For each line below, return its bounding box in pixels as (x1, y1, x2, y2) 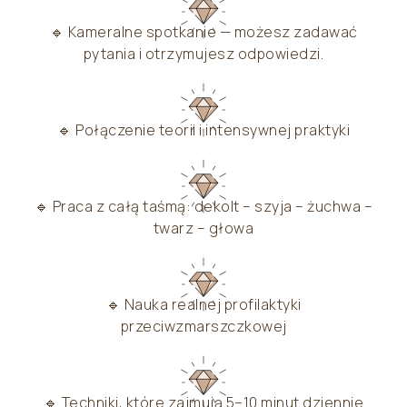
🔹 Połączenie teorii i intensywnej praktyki (57, 120, 350, 141)
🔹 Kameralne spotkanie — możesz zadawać (49, 22, 358, 43)
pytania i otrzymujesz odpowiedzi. (83, 44, 324, 65)
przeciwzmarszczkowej (120, 316, 287, 337)
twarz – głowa (153, 218, 254, 239)
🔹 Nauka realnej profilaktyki (105, 294, 302, 315)
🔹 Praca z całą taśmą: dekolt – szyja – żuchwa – (34, 196, 373, 217)
